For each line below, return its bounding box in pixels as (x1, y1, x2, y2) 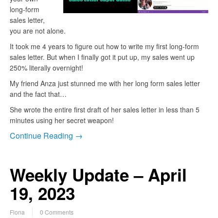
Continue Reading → (10, 130, 83, 142)
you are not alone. (10, 26, 66, 36)
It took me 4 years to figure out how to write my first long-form (10, 41, 199, 52)
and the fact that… (10, 89, 67, 99)
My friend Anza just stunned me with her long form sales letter (10, 78, 200, 89)
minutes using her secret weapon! (10, 115, 114, 126)
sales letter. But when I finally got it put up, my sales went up (10, 52, 195, 62)
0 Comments (40, 208, 73, 217)
